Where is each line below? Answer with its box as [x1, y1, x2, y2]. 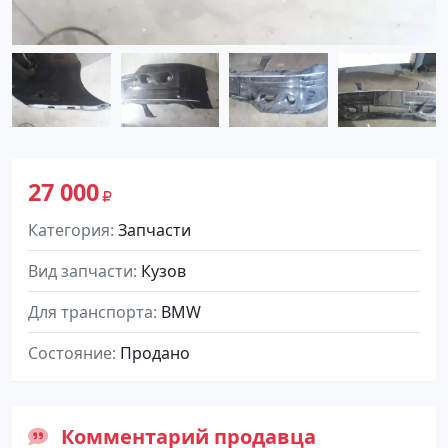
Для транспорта [28, 300, 153, 323]
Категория [28, 218, 110, 241]
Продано [120, 341, 190, 364]
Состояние [28, 341, 112, 364]
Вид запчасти [28, 259, 133, 282]
